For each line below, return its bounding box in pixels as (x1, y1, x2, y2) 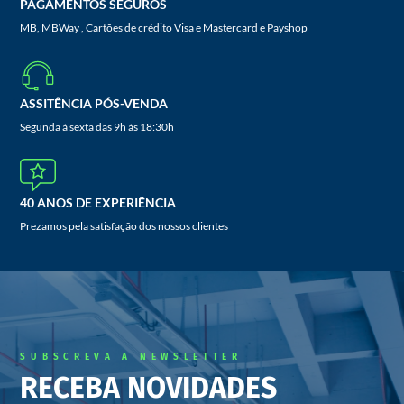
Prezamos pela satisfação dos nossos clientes (20, 219, 229, 234)
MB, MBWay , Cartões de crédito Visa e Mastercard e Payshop (20, 21, 308, 35)
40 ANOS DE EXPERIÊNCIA (20, 195, 177, 211)
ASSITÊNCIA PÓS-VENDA (20, 96, 169, 112)
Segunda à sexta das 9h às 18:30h (20, 120, 175, 134)
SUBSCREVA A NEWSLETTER (20, 352, 243, 363)
